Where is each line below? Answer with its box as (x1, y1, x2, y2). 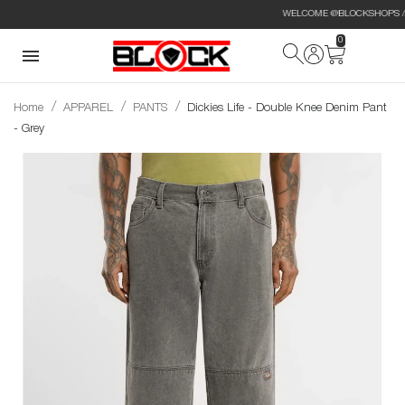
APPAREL (63, 103, 113, 113)
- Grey (14, 124, 44, 134)
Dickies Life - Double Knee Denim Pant (187, 103, 387, 113)
